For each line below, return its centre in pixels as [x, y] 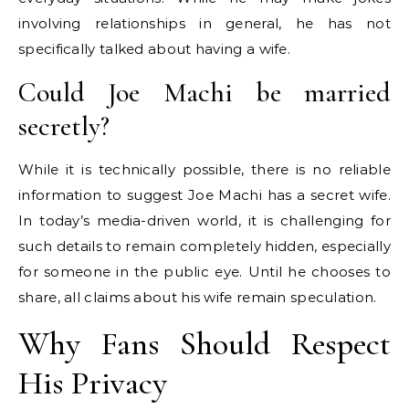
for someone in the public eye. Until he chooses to [204, 272]
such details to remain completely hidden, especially [204, 246]
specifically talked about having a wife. [154, 49]
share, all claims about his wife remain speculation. [198, 298]
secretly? [64, 127]
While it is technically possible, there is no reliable [204, 170]
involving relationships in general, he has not [204, 24]
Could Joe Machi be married [204, 93]
